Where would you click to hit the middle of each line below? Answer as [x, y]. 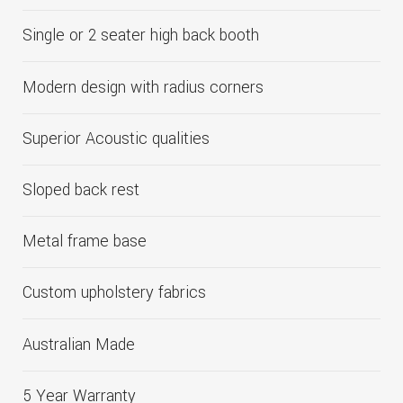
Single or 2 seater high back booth [141, 36]
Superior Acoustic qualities [116, 139]
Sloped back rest [81, 190]
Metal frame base [85, 242]
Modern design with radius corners [143, 87]
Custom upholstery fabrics [114, 293]
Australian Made [79, 345]
